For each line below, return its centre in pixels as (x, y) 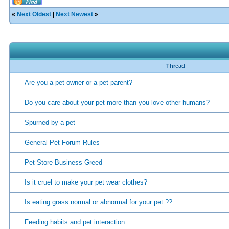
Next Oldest (34, 14)
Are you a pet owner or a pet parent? (78, 83)
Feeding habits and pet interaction (75, 222)
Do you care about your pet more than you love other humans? (117, 102)
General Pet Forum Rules (62, 142)
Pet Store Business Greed (63, 162)
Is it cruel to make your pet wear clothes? (86, 182)
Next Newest (74, 14)
